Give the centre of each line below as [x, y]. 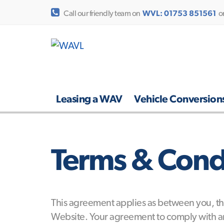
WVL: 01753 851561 [179, 13]
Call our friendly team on [102, 13]
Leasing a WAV [89, 99]
